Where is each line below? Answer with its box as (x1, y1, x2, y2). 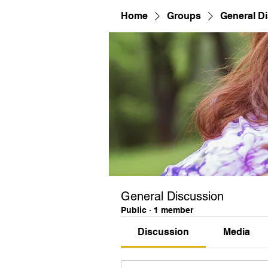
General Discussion (121, 189, 224, 203)
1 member (154, 205, 193, 215)
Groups (167, 10, 201, 22)
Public (121, 205, 147, 215)
